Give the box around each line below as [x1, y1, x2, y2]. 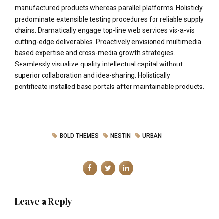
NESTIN [110, 132, 131, 140]
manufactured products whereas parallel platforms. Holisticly [15, 4, 203, 12]
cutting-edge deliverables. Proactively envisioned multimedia [15, 38, 201, 46]
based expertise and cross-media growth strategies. [15, 49, 175, 57]
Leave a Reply [15, 195, 73, 208]
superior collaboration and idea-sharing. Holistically [15, 71, 170, 80]
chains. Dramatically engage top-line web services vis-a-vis [15, 26, 195, 35]
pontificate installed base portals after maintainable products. [15, 83, 204, 91]
